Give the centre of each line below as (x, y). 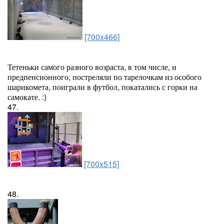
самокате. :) (27, 97)
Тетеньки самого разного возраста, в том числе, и (92, 67)
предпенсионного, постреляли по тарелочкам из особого (104, 77)
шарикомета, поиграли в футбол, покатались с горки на (102, 87)
